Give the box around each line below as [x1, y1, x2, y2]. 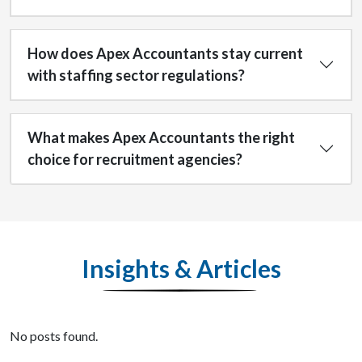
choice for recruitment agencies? [27, 150, 242, 168]
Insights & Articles [81, 254, 281, 283]
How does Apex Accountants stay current [27, 44, 303, 62]
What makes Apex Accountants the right [27, 128, 295, 146]
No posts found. [10, 328, 98, 343]
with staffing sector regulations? [27, 66, 245, 84]
